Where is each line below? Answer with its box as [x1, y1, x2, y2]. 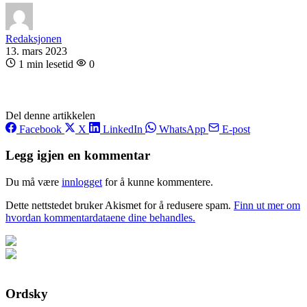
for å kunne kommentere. [102, 176, 213, 188]
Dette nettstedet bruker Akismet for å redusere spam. [5, 199, 234, 212]
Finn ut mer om [234, 199, 300, 212]
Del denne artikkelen [5, 109, 95, 121]
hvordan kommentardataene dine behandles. [5, 212, 195, 224]
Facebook [16, 123, 64, 135]
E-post [219, 123, 250, 135]
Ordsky [5, 286, 48, 301]
